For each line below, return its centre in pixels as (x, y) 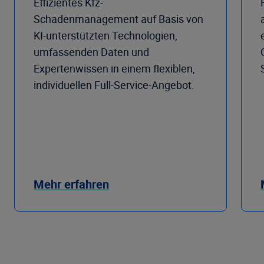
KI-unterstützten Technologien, (105, 35)
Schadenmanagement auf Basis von (118, 19)
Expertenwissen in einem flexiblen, (114, 68)
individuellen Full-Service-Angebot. (114, 85)
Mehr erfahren (71, 184)
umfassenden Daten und (91, 52)
